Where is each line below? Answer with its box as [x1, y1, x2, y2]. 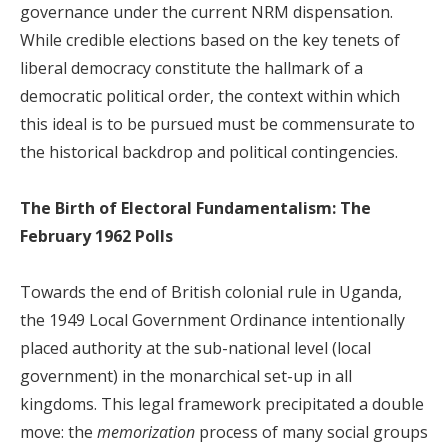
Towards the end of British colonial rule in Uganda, [20, 281, 402, 303]
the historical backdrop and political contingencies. [20, 141, 398, 163]
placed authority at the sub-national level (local [20, 337, 371, 359]
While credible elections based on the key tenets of [20, 29, 400, 51]
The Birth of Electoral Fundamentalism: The [20, 197, 371, 219]
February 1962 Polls [20, 225, 173, 247]
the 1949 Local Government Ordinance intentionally [20, 309, 405, 331]
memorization [97, 421, 195, 443]
